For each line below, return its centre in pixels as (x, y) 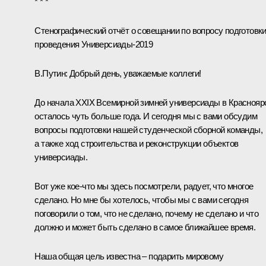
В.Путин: (52, 73)
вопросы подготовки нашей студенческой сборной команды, (148, 129)
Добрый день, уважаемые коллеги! (135, 73)
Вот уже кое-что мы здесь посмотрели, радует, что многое (144, 186)
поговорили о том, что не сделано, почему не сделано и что (147, 213)
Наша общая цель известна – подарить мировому (129, 256)
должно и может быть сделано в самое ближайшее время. (145, 227)
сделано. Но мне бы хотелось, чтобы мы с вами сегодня (142, 199)
